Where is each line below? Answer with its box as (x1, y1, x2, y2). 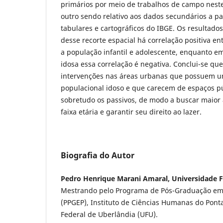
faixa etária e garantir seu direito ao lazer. (61, 107, 202, 117)
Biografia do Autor (61, 150, 134, 161)
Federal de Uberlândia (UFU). (61, 210, 158, 220)
